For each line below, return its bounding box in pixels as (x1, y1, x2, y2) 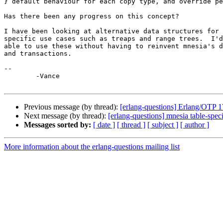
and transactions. (4, 50, 72, 58)
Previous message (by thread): (24, 103, 120, 111)
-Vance (4, 72, 36, 80)
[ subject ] (147, 120, 178, 129)
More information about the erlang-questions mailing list (4, 142, 180, 151)
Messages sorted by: (24, 120, 91, 129)
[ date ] (93, 120, 115, 129)
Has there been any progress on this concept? (4, 12, 179, 20)
